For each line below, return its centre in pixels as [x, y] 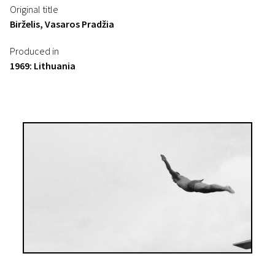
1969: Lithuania [43, 66]
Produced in [34, 51]
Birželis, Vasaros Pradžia [62, 24]
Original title [34, 9]
